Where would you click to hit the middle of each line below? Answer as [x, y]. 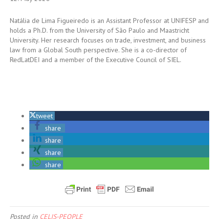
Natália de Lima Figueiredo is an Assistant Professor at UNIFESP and [109, 21]
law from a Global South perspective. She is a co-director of [98, 50]
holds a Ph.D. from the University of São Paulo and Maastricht [99, 31]
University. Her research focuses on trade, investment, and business [108, 40]
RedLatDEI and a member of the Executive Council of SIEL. [96, 60]
